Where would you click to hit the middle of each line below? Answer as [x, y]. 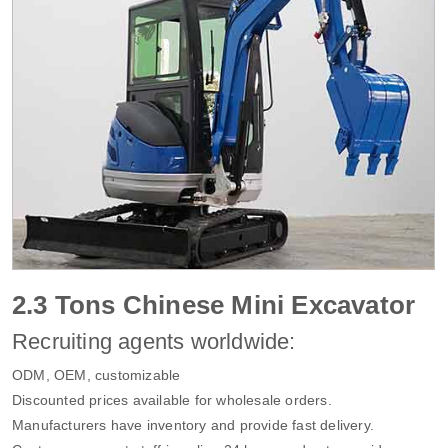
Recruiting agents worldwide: [154, 341]
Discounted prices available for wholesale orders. [172, 399]
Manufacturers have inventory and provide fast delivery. [193, 424]
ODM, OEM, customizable [96, 374]
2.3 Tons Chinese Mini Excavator [214, 304]
